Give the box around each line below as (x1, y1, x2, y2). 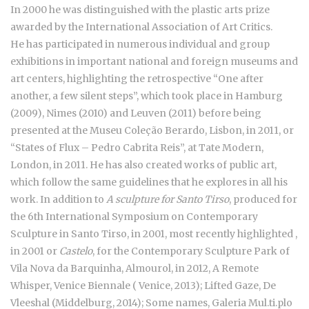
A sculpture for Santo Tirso (106, 193, 229, 206)
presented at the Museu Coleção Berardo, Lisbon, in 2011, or (10, 124, 294, 137)
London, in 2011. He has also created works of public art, (10, 159, 277, 172)
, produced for (229, 193, 297, 206)
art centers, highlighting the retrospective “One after (10, 72, 263, 86)
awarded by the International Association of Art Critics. (10, 21, 272, 34)
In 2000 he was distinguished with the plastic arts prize (10, 3, 270, 17)
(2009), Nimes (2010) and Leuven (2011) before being (10, 107, 261, 120)
